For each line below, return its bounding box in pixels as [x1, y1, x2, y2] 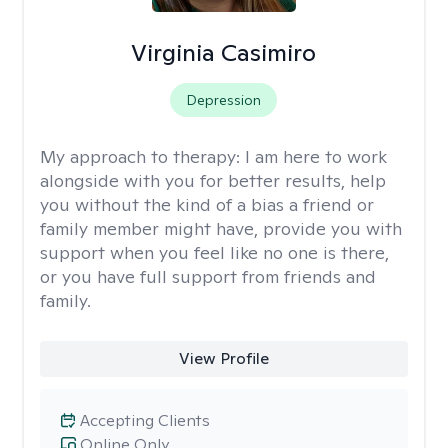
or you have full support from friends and [40, 265, 376, 288]
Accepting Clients [80, 410, 210, 431]
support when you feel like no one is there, [40, 241, 389, 264]
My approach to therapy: [40, 145, 245, 168]
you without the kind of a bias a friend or [40, 193, 374, 216]
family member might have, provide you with [40, 217, 402, 240]
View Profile [178, 348, 269, 369]
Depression [186, 91, 262, 109]
